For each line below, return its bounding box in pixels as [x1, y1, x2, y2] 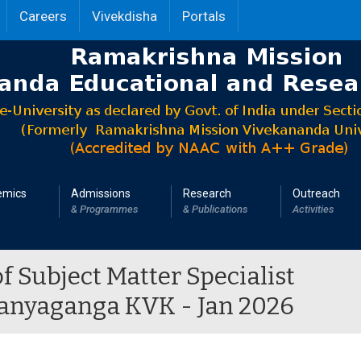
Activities [293, 203, 334, 215]
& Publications [183, 203, 248, 215]
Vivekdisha [92, 8, 157, 24]
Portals [182, 8, 226, 24]
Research [183, 187, 231, 200]
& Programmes [71, 203, 139, 215]
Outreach [293, 187, 340, 200]
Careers [19, 8, 67, 24]
